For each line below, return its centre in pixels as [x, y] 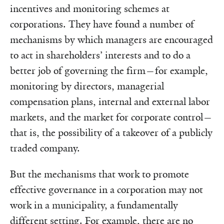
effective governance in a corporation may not [106, 190]
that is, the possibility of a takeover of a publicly [111, 133]
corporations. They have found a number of [102, 24]
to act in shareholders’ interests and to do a [100, 55]
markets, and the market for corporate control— [111, 117]
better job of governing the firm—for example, [109, 71]
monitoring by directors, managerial [87, 86]
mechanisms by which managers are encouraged [111, 40]
